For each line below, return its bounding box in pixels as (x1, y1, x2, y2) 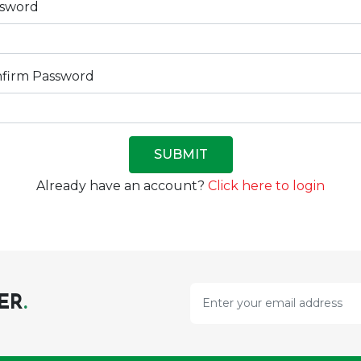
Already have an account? (36, 178, 208, 193)
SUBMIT (153, 147, 208, 162)
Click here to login (208, 178, 325, 193)
